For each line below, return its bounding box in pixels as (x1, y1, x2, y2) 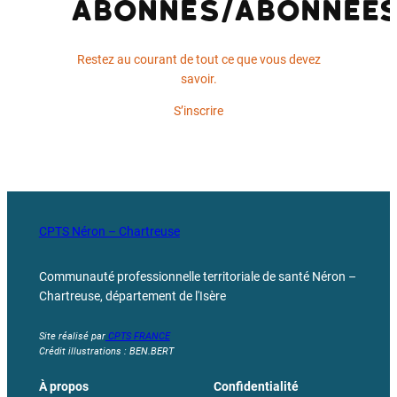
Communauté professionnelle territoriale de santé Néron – (38, 269, 356, 284)
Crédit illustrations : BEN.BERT (38, 346, 174, 358)
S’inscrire (174, 104, 223, 120)
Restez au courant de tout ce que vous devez (76, 51, 321, 67)
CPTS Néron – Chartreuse (38, 223, 180, 239)
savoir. (180, 71, 217, 87)
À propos (38, 379, 89, 395)
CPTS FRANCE (105, 331, 170, 343)
